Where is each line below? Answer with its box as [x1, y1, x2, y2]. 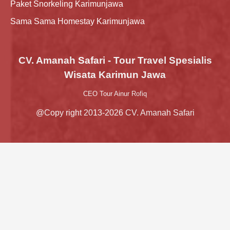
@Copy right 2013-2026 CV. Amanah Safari [35, 108, 195, 117]
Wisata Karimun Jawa [64, 69, 166, 80]
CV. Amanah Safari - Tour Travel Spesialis [18, 54, 212, 66]
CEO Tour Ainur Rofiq [83, 89, 147, 98]
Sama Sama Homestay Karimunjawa [10, 16, 145, 26]
